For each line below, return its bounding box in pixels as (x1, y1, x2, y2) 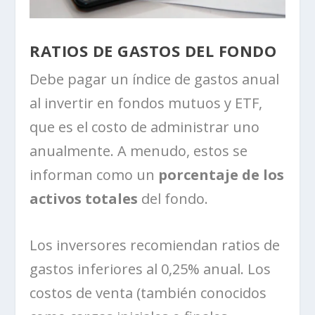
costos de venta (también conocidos (30, 283, 267, 302)
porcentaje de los (155, 165, 285, 184)
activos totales (30, 188, 139, 208)
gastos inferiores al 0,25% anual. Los (30, 259, 271, 278)
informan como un (30, 165, 155, 184)
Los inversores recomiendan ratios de (30, 235, 281, 255)
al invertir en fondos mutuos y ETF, (30, 93, 263, 112)
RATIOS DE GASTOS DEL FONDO (30, 39, 277, 61)
